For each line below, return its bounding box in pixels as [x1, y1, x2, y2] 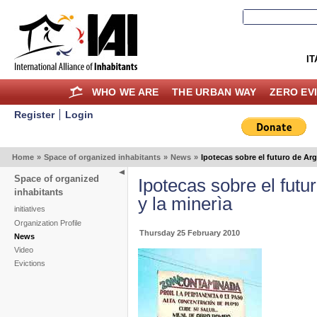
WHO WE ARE [91, 86, 159, 98]
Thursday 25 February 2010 [139, 228, 241, 237]
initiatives [13, 204, 45, 214]
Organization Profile [13, 218, 81, 227]
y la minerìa [138, 193, 233, 215]
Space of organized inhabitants [43, 152, 161, 161]
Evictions [13, 259, 45, 268]
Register [14, 108, 55, 120]
